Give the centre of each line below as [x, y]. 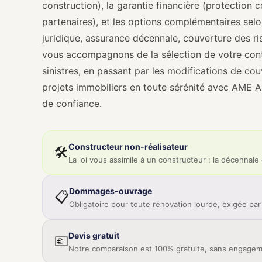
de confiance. [72, 104]
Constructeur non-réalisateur [128, 146]
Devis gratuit [94, 235]
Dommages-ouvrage [111, 191]
